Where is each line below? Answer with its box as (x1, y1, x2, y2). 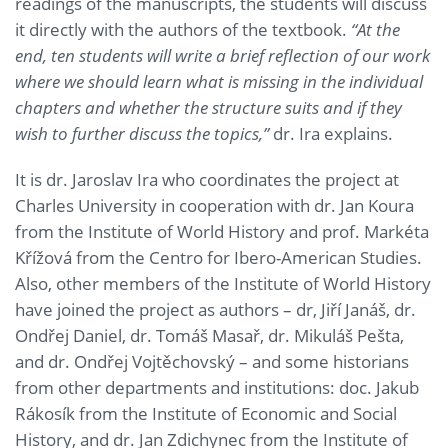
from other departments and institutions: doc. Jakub (15, 375, 419, 399)
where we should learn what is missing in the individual (15, 69, 423, 93)
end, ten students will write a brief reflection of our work (15, 43, 430, 67)
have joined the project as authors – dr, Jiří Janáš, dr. (15, 297, 416, 321)
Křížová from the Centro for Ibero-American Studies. (15, 245, 422, 269)
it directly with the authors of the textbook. (15, 17, 351, 41)
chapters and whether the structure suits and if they (15, 95, 402, 119)
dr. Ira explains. (273, 121, 393, 145)
